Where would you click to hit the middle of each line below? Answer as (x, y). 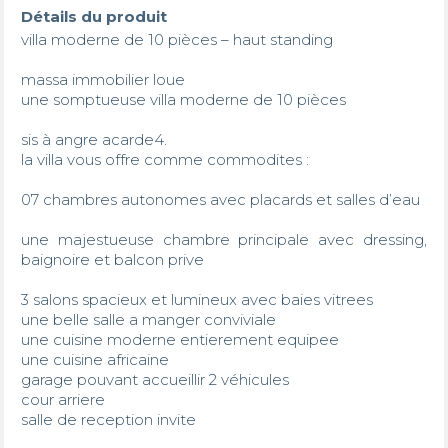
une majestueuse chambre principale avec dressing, (224, 239)
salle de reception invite (110, 419)
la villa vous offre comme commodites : (164, 159)
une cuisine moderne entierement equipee (181, 339)
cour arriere (64, 399)
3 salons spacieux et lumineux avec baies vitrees (196, 299)
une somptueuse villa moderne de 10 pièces (183, 99)
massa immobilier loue (104, 79)
